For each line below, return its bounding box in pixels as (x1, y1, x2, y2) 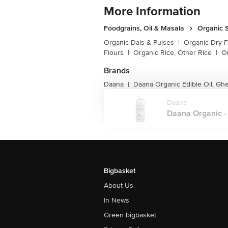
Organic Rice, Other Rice (133, 48, 212, 57)
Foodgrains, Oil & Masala (104, 24, 184, 33)
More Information (104, 4, 201, 19)
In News (104, 196, 129, 205)
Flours (104, 48, 124, 57)
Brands (104, 66, 130, 76)
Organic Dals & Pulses (104, 38, 174, 47)
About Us (104, 181, 133, 190)
